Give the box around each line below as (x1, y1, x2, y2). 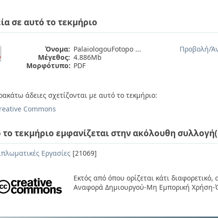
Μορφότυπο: (26, 61, 71, 70)
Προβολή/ (180, 44, 211, 54)
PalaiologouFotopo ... (73, 44, 141, 54)
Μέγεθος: (38, 53, 70, 62)
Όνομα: (45, 44, 70, 54)
